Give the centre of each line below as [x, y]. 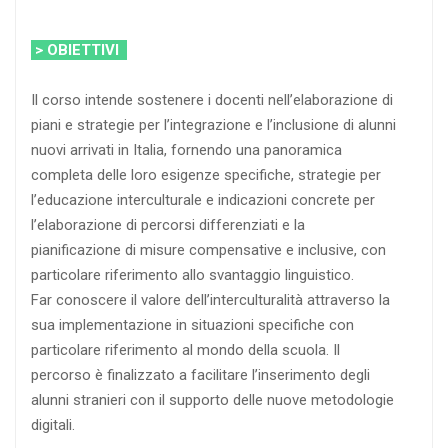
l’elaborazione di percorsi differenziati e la [168, 224]
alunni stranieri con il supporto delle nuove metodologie [212, 399]
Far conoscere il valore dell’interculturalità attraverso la [210, 299]
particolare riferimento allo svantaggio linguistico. [192, 274]
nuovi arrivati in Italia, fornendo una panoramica [186, 149]
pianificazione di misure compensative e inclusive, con [208, 249]
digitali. [53, 424]
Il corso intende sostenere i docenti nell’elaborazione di [212, 99]
